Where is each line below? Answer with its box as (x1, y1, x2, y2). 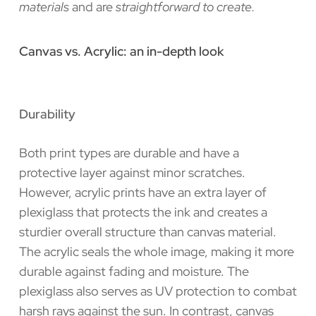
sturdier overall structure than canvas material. (18, 223, 276, 240)
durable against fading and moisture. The (18, 262, 249, 279)
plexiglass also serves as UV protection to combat (18, 282, 297, 299)
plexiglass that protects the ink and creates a (18, 203, 267, 220)
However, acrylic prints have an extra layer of (18, 183, 267, 200)
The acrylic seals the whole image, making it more (18, 243, 294, 260)
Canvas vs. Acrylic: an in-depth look (18, 42, 224, 59)
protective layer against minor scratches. (18, 164, 245, 181)
